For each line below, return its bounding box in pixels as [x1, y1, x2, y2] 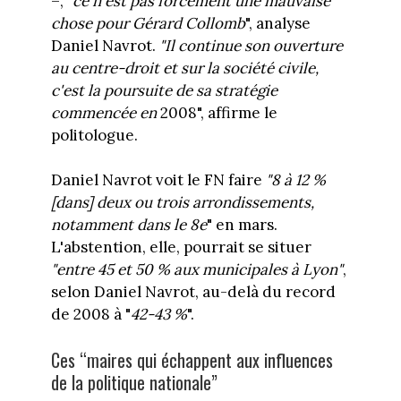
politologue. [50, 124, 138, 145]
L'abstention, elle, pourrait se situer [50, 237, 311, 258]
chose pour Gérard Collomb [50, 13, 245, 33]
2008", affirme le [156, 102, 277, 123]
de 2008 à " [50, 304, 131, 325]
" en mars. [206, 215, 277, 235]
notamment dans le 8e [50, 215, 207, 235]
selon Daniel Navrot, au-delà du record [50, 282, 336, 303]
